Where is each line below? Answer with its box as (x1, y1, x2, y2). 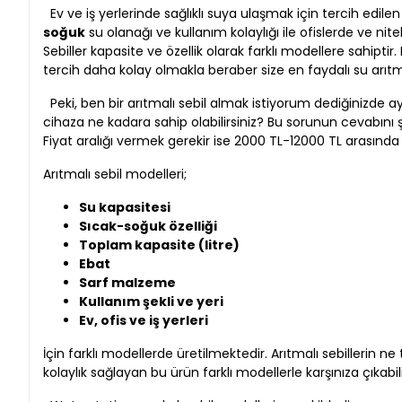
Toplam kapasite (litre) (79, 235, 240, 254)
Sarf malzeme (79, 273, 176, 292)
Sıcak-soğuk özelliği (79, 216, 217, 235)
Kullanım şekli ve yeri (79, 292, 223, 310)
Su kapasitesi (79, 197, 170, 216)
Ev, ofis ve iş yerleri (79, 310, 208, 329)
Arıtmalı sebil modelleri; (43, 164, 187, 183)
